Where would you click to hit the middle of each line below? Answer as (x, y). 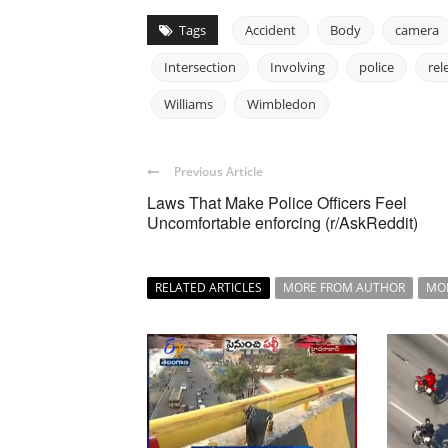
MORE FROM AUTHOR (344, 288)
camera (417, 30)
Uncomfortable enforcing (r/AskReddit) (282, 223)
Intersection (200, 67)
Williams (188, 104)
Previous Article (218, 172)
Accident (270, 30)
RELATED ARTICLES (208, 288)
